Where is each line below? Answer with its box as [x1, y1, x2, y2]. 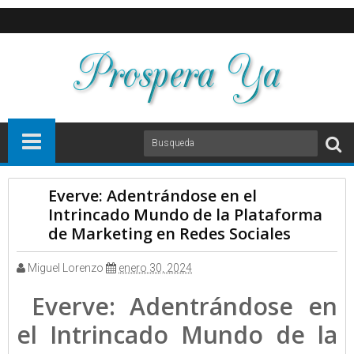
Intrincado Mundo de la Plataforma [48, 204, 322, 225]
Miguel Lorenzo [28, 262, 104, 274]
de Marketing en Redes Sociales [48, 223, 291, 244]
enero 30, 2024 [119, 262, 192, 274]
